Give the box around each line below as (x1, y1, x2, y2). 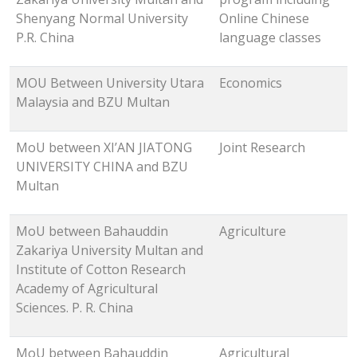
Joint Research (219, 139, 305, 157)
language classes (219, 29, 321, 47)
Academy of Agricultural (16, 280, 158, 298)
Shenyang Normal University (16, 10, 188, 28)
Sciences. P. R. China (16, 299, 133, 317)
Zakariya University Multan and (16, 241, 203, 260)
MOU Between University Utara (16, 74, 204, 92)
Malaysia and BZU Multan (16, 93, 170, 112)
